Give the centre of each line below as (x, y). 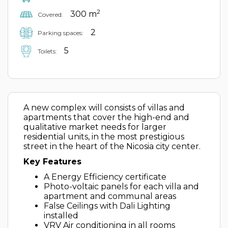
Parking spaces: (61, 33)
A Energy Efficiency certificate (105, 177)
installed (61, 216)
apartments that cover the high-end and (106, 117)
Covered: (50, 14)
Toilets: (47, 51)
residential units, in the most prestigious (104, 137)
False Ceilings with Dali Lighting (107, 206)
